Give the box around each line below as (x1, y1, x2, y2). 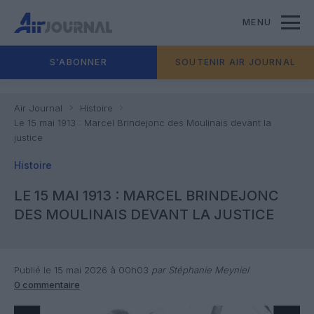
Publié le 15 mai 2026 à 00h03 (14, 264, 149, 275)
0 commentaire (14, 279, 80, 290)
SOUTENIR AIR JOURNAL (175, 57, 296, 67)
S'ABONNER (50, 57, 107, 67)
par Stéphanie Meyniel (149, 264, 249, 275)
